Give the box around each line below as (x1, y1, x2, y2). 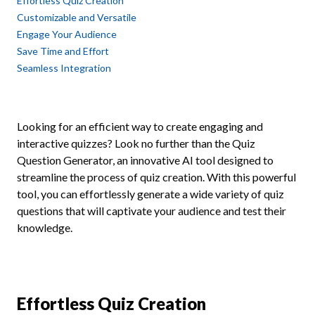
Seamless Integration (17, 62, 111, 74)
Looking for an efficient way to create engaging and (17, 120, 263, 133)
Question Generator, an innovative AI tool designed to (17, 153, 274, 167)
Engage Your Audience (17, 28, 117, 40)
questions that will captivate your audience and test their (17, 204, 286, 217)
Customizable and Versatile (17, 11, 136, 23)
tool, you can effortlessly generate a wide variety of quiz (17, 187, 284, 200)
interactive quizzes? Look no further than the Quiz (17, 136, 255, 150)
